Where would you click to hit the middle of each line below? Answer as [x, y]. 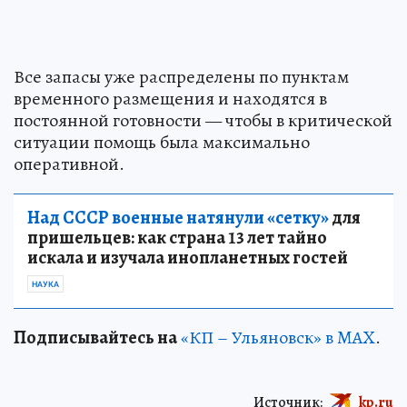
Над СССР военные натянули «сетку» [178, 217]
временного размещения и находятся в [170, 98]
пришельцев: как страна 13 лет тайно [177, 237]
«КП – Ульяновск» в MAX [278, 337]
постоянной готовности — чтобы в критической [203, 120]
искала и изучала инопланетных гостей [188, 257]
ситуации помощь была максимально [162, 142]
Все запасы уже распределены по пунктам [181, 76]
